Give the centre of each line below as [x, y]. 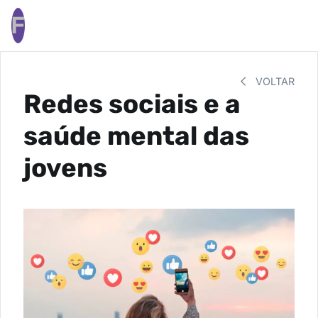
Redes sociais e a [132, 104]
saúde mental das [136, 136]
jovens [65, 168]
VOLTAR [274, 81]
